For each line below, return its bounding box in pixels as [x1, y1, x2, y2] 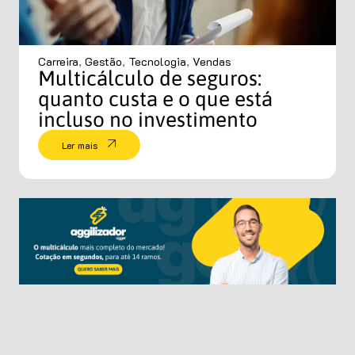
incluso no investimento [38, 108, 258, 132]
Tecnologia [128, 54, 186, 70]
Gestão [85, 54, 122, 70]
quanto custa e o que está [38, 87, 273, 112]
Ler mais [62, 139, 97, 152]
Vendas [193, 54, 231, 70]
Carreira [38, 54, 78, 70]
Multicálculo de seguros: [38, 67, 261, 91]
